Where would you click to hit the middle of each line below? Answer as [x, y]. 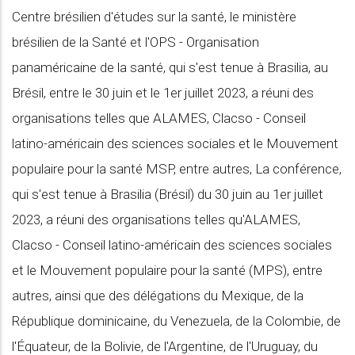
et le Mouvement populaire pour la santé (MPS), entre [167, 270]
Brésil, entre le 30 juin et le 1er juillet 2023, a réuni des [163, 93]
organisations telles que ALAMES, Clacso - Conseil [159, 118]
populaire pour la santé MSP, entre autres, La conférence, [177, 169]
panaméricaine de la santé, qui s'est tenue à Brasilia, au [170, 67]
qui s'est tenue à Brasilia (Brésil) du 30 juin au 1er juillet [168, 194]
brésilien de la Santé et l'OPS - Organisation [136, 42]
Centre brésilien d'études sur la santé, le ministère [154, 17]
